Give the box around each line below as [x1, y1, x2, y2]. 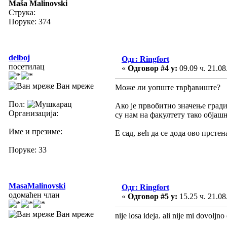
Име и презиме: [9, 127, 62, 136]
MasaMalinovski [9, 181, 65, 190]
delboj [9, 53, 30, 62]
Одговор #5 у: [128, 192, 177, 201]
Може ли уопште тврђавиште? [115, 83, 220, 92]
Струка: [9, 8, 35, 17]
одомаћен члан [9, 190, 60, 199]
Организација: [9, 108, 58, 118]
